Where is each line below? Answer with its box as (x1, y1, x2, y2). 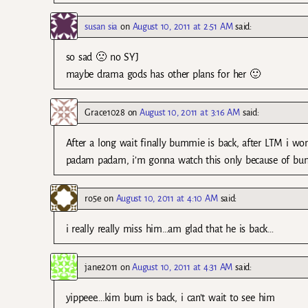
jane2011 (85, 262, 118, 273)
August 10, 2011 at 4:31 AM (132, 262, 233, 273)
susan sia (85, 21, 118, 32)
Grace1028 (85, 107, 125, 118)
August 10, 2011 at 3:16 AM (140, 107, 240, 118)
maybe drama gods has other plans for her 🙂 (65, 68, 261, 80)
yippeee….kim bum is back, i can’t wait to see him (65, 292, 275, 304)
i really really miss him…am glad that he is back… (65, 223, 274, 235)
